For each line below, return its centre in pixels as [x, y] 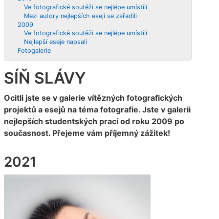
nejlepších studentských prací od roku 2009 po [94, 121]
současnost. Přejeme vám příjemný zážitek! [87, 133]
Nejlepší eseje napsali [55, 42]
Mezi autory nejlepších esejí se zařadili [80, 16]
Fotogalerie [34, 51]
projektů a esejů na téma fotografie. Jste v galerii [97, 110]
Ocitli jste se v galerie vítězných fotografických [93, 98]
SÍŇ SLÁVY [45, 78]
